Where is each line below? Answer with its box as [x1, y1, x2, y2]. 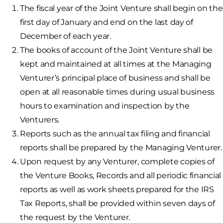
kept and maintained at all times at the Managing [20, 59, 212, 69]
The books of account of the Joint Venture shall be [20, 45, 213, 55]
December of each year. [20, 31, 111, 41]
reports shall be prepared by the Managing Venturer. [20, 142, 222, 152]
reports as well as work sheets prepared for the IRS [20, 184, 214, 194]
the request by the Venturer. [20, 212, 130, 222]
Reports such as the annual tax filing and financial [20, 128, 210, 138]
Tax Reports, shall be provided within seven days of [20, 198, 215, 208]
